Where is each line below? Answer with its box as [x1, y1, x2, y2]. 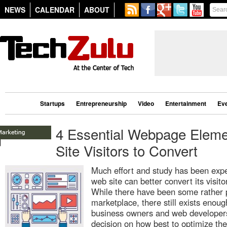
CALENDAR [35, 5, 74, 15]
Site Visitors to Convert [56, 140, 198, 161]
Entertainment [165, 99, 206, 108]
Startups [40, 99, 65, 108]
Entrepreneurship [76, 99, 127, 108]
